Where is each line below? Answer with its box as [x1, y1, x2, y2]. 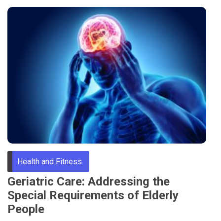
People [7, 202, 44, 216]
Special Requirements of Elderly [7, 188, 179, 202]
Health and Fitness [17, 156, 82, 166]
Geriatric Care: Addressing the [7, 174, 170, 188]
